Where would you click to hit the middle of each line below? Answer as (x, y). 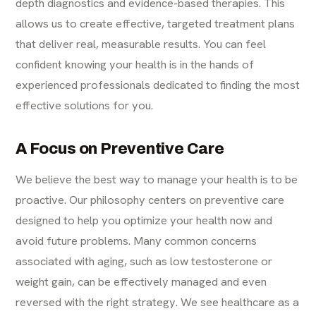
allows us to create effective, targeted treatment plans (156, 24)
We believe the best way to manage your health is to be (157, 180)
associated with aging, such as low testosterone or (144, 261)
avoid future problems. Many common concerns (136, 241)
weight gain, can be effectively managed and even (141, 282)
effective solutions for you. (85, 105)
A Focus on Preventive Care (120, 149)
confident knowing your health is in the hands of (135, 65)
